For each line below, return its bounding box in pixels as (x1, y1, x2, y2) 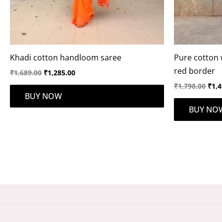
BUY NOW (25, 90, 62, 102)
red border (174, 65, 215, 76)
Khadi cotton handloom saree (10, 52, 121, 63)
